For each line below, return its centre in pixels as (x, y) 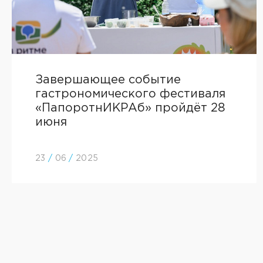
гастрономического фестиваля (130, 94)
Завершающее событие (108, 80)
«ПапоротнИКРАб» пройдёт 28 (130, 108)
